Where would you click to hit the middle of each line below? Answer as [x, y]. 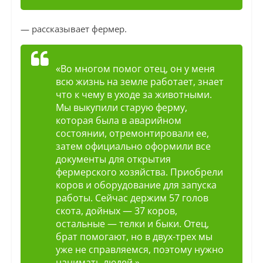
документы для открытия [113, 159]
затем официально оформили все [133, 146]
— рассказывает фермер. [73, 29]
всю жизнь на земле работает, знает [139, 82]
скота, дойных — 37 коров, [116, 211]
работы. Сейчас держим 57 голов [132, 198]
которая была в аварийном [118, 121]
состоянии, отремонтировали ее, [132, 134]
